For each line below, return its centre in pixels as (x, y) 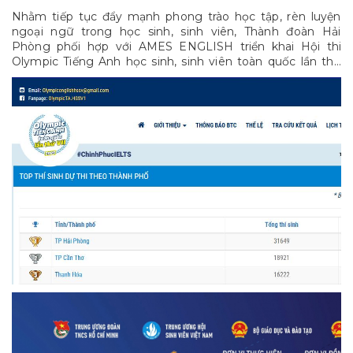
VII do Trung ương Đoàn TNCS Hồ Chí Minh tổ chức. (158, 76)
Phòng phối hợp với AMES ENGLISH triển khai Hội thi (176, 46)
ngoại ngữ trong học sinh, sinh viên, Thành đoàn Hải (176, 32)
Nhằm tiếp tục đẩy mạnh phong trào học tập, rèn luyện (176, 17)
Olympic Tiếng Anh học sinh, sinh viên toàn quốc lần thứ (176, 61)
